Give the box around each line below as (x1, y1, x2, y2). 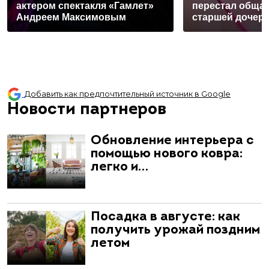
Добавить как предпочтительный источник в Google (25, 89, 231, 99)
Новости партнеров (7, 101, 166, 118)
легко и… (91, 160, 148, 174)
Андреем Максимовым (16, 12, 126, 23)
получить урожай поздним (91, 223, 260, 237)
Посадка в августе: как (91, 210, 240, 224)
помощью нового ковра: (91, 147, 243, 161)
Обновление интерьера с (91, 133, 254, 148)
